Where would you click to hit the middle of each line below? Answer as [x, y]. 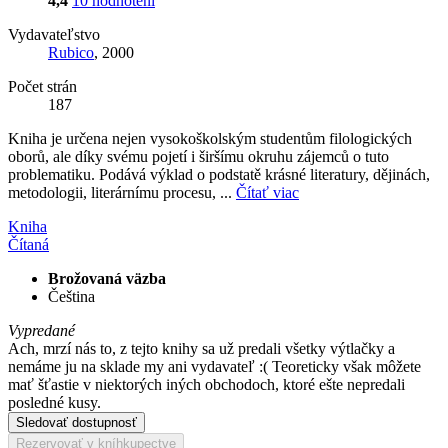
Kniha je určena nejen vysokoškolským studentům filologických [210, 138]
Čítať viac [267, 192]
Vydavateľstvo [54, 34]
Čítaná [28, 244]
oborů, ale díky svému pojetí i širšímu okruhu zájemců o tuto [198, 156]
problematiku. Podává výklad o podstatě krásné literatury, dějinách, [219, 174]
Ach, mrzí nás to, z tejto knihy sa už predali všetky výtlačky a [201, 348]
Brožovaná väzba [107, 278]
